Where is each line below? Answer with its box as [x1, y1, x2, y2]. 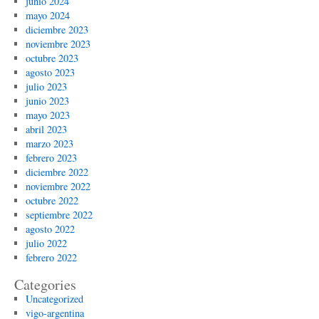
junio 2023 [25, 94, 69, 108]
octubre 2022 [25, 194, 78, 207]
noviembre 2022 [25, 179, 90, 193]
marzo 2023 [25, 137, 73, 150]
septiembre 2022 [25, 208, 93, 221]
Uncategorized [25, 292, 83, 305]
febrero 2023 [25, 151, 77, 164]
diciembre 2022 [25, 165, 88, 179]
